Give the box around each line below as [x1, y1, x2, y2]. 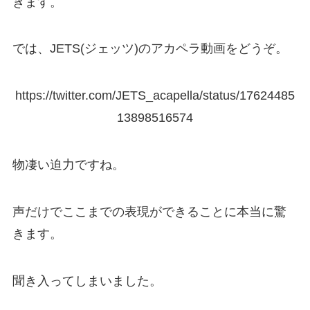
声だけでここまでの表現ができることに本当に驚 [12, 204, 286, 219]
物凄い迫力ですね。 [12, 158, 125, 172]
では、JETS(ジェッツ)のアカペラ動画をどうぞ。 [12, 42, 288, 56]
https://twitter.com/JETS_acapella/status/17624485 [15, 89, 295, 103]
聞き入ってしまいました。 [12, 273, 162, 288]
